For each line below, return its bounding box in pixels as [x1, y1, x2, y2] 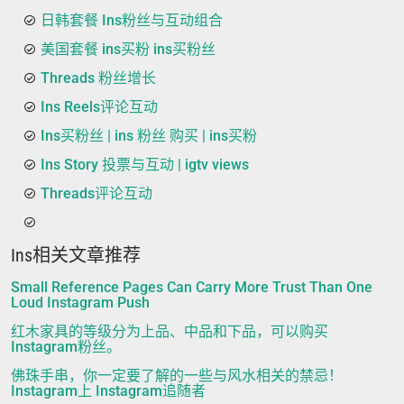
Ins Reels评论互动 [41, 98, 158, 116]
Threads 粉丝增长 [41, 69, 156, 87]
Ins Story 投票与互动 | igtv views [41, 156, 249, 174]
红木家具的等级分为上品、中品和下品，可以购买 [11, 323, 328, 341]
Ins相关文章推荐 [11, 244, 141, 267]
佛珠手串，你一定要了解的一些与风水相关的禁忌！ [11, 367, 343, 385]
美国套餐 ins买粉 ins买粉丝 [41, 41, 216, 59]
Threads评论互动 [41, 185, 152, 203]
